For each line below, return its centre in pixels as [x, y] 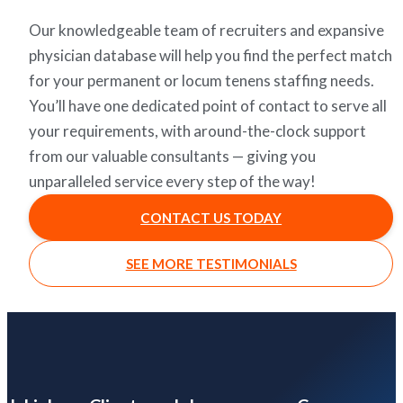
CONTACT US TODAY [211, 217]
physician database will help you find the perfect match [211, 56]
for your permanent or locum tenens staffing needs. [202, 81]
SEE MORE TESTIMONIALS [211, 264]
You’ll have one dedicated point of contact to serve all [208, 106]
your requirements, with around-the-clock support [198, 131]
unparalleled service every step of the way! [173, 182]
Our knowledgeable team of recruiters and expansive [207, 31]
